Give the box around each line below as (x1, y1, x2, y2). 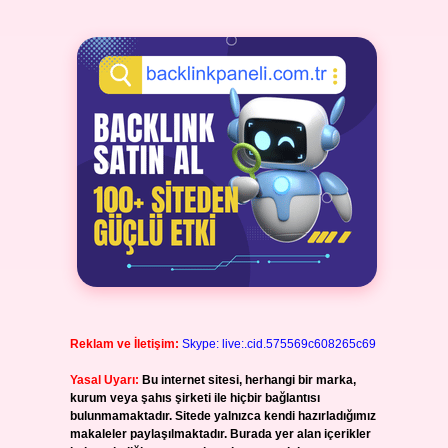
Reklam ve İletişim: (69, 337, 179, 351)
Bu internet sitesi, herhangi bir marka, (141, 373, 356, 387)
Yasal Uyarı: (69, 373, 139, 387)
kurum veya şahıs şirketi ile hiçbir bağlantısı (69, 391, 320, 405)
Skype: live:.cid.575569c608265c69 (181, 337, 376, 351)
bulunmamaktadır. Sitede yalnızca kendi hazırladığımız (69, 409, 376, 423)
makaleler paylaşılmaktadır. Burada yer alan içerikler (69, 427, 371, 441)
